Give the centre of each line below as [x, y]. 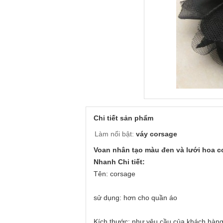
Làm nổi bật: [114, 134]
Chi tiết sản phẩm [123, 118]
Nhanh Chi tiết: [119, 162]
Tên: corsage [114, 174]
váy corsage [157, 134]
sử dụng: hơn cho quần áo [135, 198]
